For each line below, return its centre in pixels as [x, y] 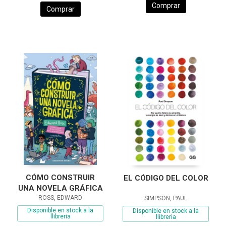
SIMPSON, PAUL [166, 198]
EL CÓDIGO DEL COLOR [166, 178]
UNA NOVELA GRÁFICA [60, 188]
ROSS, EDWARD [60, 198]
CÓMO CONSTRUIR [60, 178]
